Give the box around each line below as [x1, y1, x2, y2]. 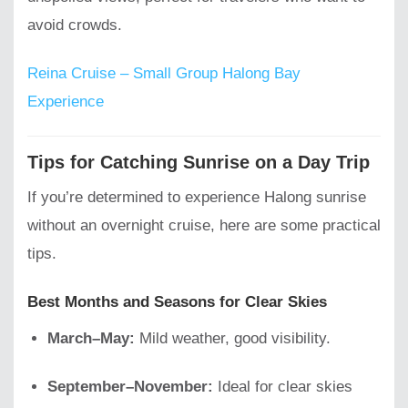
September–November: [47, 377, 214, 395]
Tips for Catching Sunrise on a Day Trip [27, 151, 370, 172]
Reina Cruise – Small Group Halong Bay [27, 64, 301, 82]
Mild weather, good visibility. [135, 329, 331, 347]
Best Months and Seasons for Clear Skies [27, 293, 327, 311]
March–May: [47, 329, 136, 347]
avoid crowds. [27, 15, 122, 34]
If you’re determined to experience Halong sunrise [27, 189, 366, 207]
